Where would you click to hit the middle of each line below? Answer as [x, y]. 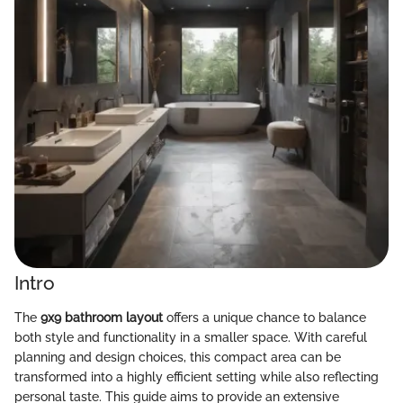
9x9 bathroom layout [102, 317]
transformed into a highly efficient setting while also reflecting [197, 376]
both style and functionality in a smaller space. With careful [191, 337]
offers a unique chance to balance [264, 317]
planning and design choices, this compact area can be [178, 357]
